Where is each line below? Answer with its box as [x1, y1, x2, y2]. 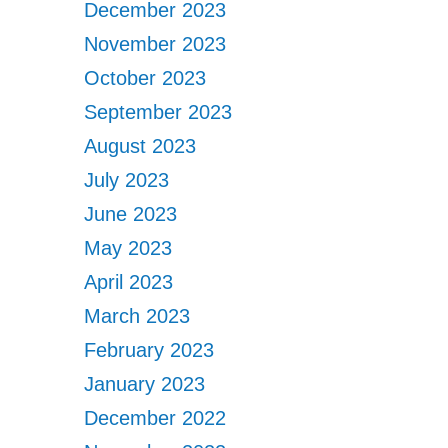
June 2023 [84, 203, 178, 225]
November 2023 [84, 33, 227, 55]
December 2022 [84, 407, 227, 429]
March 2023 [84, 305, 191, 327]
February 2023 [84, 339, 215, 361]
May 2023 [84, 237, 173, 259]
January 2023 [84, 373, 206, 395]
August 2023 [84, 135, 197, 157]
